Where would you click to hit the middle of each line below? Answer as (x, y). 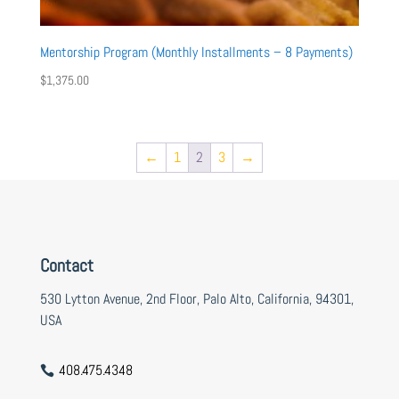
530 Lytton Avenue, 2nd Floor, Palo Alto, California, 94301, (196, 299)
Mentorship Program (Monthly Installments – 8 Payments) (196, 52)
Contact (66, 266)
